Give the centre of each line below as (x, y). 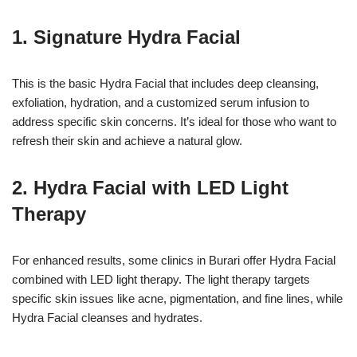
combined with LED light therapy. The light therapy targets (161, 280)
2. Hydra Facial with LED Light (150, 188)
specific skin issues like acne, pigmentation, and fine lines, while (177, 299)
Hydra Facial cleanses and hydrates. (107, 318)
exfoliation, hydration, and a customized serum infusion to (161, 103)
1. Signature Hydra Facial (126, 37)
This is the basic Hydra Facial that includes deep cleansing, (165, 84)
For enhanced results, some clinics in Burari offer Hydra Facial (174, 261)
